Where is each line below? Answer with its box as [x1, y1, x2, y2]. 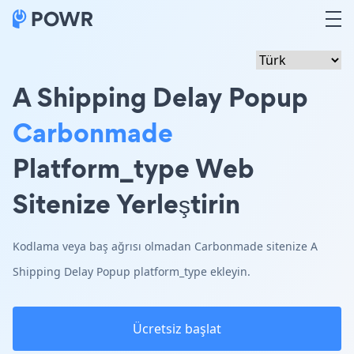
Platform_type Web [13, 149, 254, 186]
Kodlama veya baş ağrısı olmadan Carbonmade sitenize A [13, 239, 318, 254]
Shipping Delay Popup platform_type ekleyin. [13, 264, 250, 279]
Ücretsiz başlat [133, 320, 221, 337]
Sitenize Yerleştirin [13, 185, 240, 222]
